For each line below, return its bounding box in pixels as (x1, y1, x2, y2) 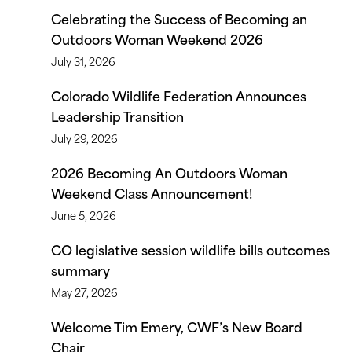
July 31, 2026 (51, 53, 115, 69)
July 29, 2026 (51, 130, 118, 146)
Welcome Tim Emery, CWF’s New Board (51, 316, 302, 336)
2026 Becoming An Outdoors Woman (51, 162, 288, 182)
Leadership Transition (51, 105, 184, 126)
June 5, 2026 (51, 207, 116, 223)
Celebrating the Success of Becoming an (51, 8, 307, 28)
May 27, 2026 (51, 284, 118, 300)
